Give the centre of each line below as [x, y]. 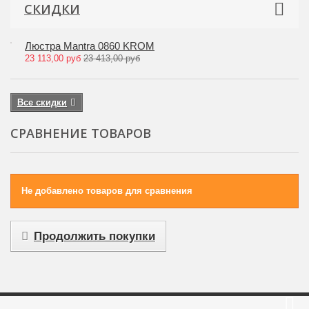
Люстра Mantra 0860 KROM [90, 46]
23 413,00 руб [112, 58]
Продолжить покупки [94, 236]
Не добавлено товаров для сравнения [107, 191]
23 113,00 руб [54, 58]
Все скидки [42, 102]
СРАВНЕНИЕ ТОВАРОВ [81, 133]
